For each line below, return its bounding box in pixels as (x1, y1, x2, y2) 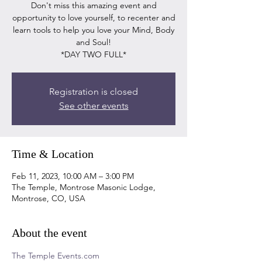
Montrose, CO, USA (12, 193, 85, 204)
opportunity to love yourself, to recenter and (12, 12, 175, 23)
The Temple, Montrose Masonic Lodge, (12, 182, 156, 192)
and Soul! (76, 37, 111, 47)
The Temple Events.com (12, 250, 102, 261)
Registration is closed (49, 86, 138, 97)
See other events (58, 100, 129, 111)
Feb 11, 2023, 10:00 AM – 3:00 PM (12, 171, 134, 181)
